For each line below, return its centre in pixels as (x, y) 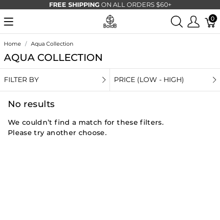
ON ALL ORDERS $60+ (135, 5)
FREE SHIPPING (74, 5)
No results (31, 104)
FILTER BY (21, 80)
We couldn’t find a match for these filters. (86, 122)
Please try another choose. (57, 133)
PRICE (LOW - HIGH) (149, 80)
